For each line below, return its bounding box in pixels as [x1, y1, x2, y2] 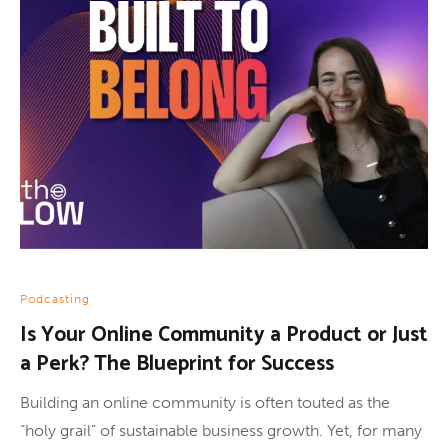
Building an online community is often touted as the [20, 392, 390, 412]
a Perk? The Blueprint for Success [20, 346, 334, 381]
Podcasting [20, 291, 90, 306]
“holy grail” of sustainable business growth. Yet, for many [20, 420, 422, 440]
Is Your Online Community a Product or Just [20, 317, 428, 352]
